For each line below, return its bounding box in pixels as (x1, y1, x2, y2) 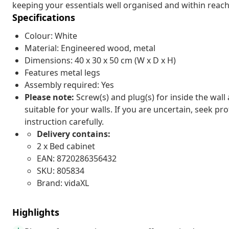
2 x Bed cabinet (37, 140, 95, 152)
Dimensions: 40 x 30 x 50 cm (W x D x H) (25, 54, 176, 66)
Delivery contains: (37, 128, 110, 140)
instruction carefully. (25, 116, 104, 127)
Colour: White (25, 30, 77, 41)
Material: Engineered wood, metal (25, 42, 155, 54)
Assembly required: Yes (25, 79, 114, 90)
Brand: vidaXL (37, 177, 89, 189)
